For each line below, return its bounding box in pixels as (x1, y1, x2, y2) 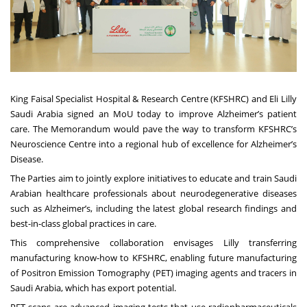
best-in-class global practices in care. (10, 217, 156, 230)
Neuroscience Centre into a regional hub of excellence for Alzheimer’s (10, 138, 297, 151)
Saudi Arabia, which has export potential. (10, 282, 176, 295)
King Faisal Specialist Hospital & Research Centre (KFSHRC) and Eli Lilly (10, 93, 297, 106)
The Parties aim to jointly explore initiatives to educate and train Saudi (10, 172, 297, 185)
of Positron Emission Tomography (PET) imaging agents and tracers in (10, 267, 297, 280)
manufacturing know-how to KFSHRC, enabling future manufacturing (10, 251, 297, 265)
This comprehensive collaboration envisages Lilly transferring (10, 236, 297, 249)
